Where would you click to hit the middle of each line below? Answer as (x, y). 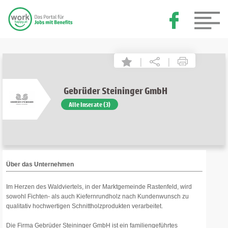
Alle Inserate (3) (89, 104)
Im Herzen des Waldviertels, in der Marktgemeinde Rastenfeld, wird (99, 187)
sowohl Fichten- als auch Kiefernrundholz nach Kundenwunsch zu (97, 196)
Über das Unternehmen (40, 164)
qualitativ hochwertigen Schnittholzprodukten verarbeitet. (84, 206)
